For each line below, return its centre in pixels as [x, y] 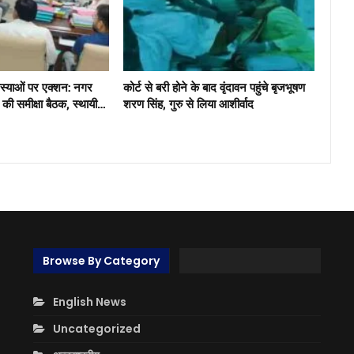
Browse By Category [101, 261]
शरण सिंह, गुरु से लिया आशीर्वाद [188, 103]
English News [90, 301]
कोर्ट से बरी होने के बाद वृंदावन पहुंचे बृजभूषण [214, 87]
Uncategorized [97, 328]
